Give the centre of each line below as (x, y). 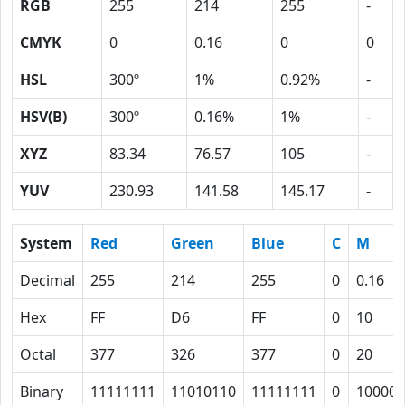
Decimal (47, 280)
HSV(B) (43, 117)
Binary (42, 391)
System (46, 243)
